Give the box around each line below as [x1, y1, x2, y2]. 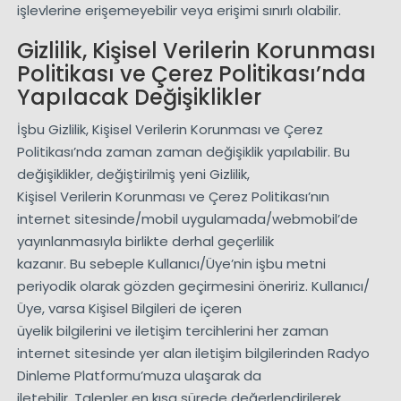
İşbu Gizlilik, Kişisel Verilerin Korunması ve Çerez [16, 120, 323, 140]
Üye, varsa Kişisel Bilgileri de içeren [16, 299, 242, 319]
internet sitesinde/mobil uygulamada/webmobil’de [16, 209, 358, 229]
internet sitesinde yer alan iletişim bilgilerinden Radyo [16, 344, 370, 363]
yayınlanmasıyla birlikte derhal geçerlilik [16, 232, 274, 252]
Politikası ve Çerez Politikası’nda [16, 59, 366, 90]
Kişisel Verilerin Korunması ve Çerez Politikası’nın [16, 187, 329, 207]
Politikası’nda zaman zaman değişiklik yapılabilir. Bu [16, 142, 350, 162]
